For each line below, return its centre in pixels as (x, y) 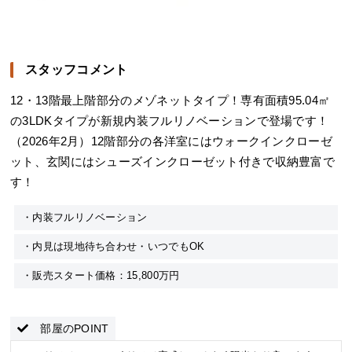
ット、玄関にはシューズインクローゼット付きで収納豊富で (173, 162)
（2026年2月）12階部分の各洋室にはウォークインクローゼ (172, 141)
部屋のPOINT (75, 329)
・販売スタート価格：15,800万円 (101, 276)
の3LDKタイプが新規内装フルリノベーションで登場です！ (170, 121)
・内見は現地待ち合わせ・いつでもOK (114, 247)
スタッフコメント (77, 70)
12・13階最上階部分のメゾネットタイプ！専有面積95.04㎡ (170, 101)
